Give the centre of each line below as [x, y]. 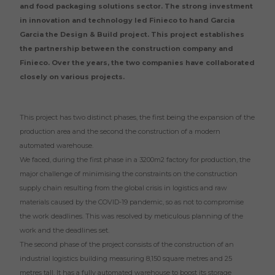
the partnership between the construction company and [126, 48]
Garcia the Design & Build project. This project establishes [132, 34]
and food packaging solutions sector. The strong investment [136, 6]
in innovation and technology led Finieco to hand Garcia [127, 20]
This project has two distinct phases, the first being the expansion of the [137, 117]
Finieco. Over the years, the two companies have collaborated [137, 63]
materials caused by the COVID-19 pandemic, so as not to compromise [132, 202]
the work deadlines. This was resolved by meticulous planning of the [131, 216]
